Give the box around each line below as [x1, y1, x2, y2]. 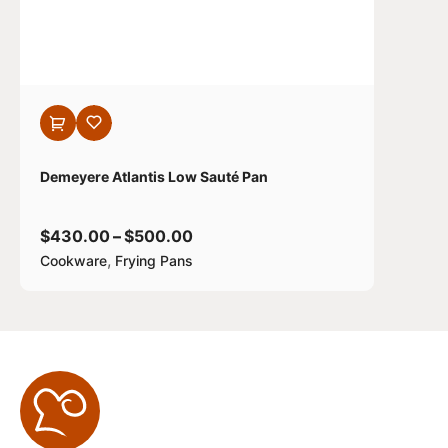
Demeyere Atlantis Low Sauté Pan [40, 168, 268, 185]
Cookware [40, 252, 107, 269]
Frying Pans [115, 252, 193, 269]
